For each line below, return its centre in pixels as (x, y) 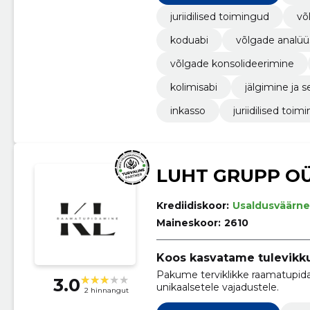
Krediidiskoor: (192, 205)
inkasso (188, 110)
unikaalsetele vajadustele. (217, 287)
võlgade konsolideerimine (232, 63)
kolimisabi (193, 87)
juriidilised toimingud (219, 16)
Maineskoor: (188, 222)
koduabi (189, 40)
